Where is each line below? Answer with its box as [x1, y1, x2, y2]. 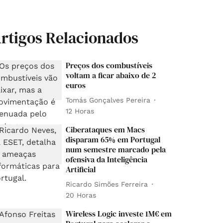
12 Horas [66, 107, 95, 115]
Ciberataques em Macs [66, 124, 145, 135]
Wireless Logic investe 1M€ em [66, 208, 172, 219]
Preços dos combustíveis [66, 60, 153, 71]
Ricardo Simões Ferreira [66, 180, 148, 188]
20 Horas [66, 191, 97, 199]
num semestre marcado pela [66, 144, 166, 155]
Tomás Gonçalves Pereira [66, 96, 151, 104]
